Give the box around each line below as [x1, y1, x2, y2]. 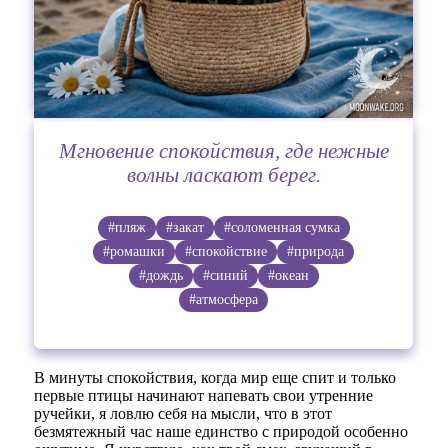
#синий [202, 267, 248, 283]
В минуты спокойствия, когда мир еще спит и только [34, 368, 397, 386]
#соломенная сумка [223, 219, 340, 235]
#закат [165, 219, 204, 235]
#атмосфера [189, 291, 259, 307]
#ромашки [103, 243, 166, 259]
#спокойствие [185, 243, 268, 259]
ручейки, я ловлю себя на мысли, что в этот [34, 404, 333, 422]
